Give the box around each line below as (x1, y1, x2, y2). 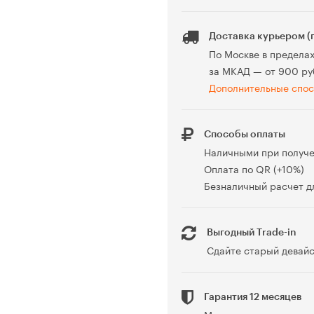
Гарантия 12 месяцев (204, 292, 302, 303)
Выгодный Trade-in (207, 228, 296, 238)
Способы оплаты (204, 130, 285, 140)
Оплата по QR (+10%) (204, 161, 304, 177)
